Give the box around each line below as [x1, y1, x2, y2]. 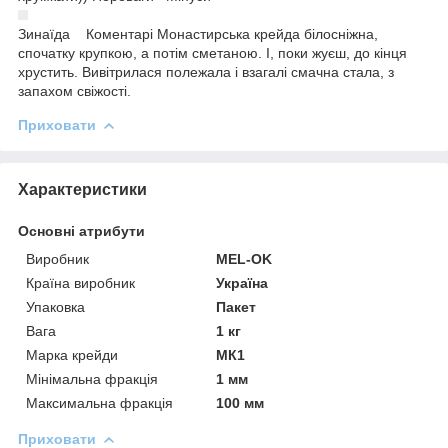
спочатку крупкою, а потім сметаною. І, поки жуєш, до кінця [18, 44, 407, 61]
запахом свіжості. [18, 82, 131, 99]
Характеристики [18, 180, 147, 198]
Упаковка [26, 298, 85, 315]
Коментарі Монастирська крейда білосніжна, [86, 25, 378, 42]
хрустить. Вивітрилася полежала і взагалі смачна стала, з [18, 63, 394, 80]
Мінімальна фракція [26, 370, 158, 387]
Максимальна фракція [26, 394, 173, 411]
